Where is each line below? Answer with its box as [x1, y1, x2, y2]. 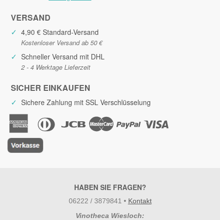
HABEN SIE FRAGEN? [74, 182, 146, 192]
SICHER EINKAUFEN [11, 82, 90, 94]
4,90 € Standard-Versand [21, 27, 99, 37]
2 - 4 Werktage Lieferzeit [21, 62, 90, 72]
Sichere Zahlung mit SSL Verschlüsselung [21, 97, 151, 108]
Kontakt [128, 197, 152, 205]
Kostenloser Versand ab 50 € [21, 37, 103, 47]
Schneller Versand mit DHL [21, 51, 105, 61]
